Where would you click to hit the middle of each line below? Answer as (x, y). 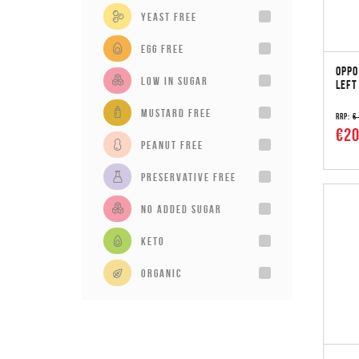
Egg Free (163, 48)
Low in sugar (175, 81)
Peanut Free (172, 145)
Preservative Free (189, 177)
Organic (161, 273)
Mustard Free (176, 113)
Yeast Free (169, 16)
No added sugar (182, 209)
